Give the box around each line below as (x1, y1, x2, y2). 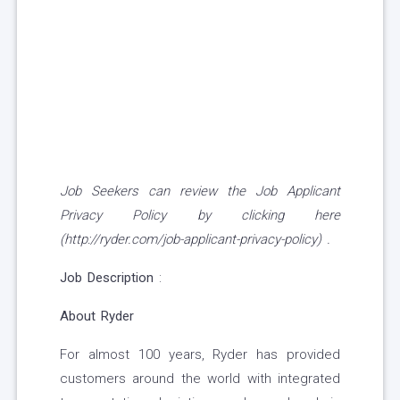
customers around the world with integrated (60, 371, 340, 387)
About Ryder (60, 308, 134, 325)
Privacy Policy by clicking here (60, 207, 340, 224)
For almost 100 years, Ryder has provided (60, 346, 340, 363)
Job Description (60, 270, 154, 287)
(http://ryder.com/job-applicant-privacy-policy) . (60, 231, 330, 248)
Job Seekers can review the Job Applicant (60, 183, 340, 200)
